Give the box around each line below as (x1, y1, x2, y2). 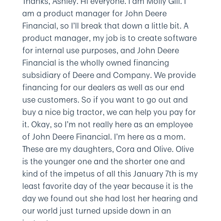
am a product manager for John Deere (22, 7, 167, 19)
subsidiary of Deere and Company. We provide (22, 69, 196, 81)
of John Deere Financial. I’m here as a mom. (22, 131, 185, 143)
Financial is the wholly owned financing (22, 57, 169, 69)
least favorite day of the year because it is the (22, 180, 193, 192)
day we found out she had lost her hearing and (22, 192, 198, 204)
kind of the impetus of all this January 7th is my (22, 168, 198, 180)
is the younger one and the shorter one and (22, 155, 185, 167)
